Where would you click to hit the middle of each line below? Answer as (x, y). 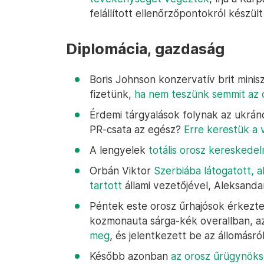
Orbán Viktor (122, 171)
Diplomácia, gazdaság (145, 49)
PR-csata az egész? (137, 129)
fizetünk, (112, 94)
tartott (106, 185)
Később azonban (130, 256)
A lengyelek (119, 150)
